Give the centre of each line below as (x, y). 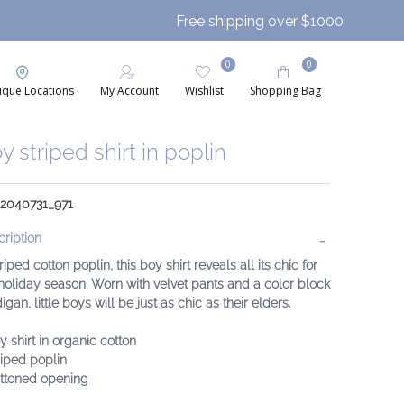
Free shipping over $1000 (260, 21)
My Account (129, 91)
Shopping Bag (285, 91)
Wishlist (204, 91)
